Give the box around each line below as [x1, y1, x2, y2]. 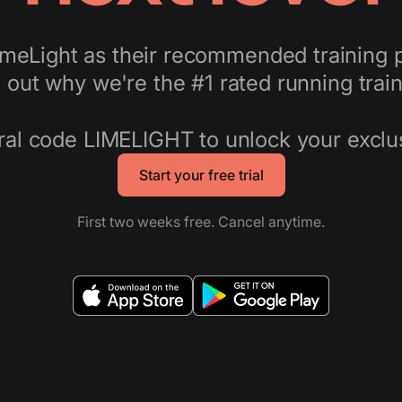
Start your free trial [138, 166, 264, 184]
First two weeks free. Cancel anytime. [77, 213, 325, 231]
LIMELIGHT [83, 127, 194, 153]
